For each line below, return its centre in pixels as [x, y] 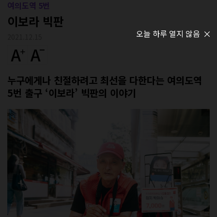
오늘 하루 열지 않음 [168, 33]
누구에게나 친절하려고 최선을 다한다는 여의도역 [105, 80]
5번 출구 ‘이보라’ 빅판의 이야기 [72, 93]
